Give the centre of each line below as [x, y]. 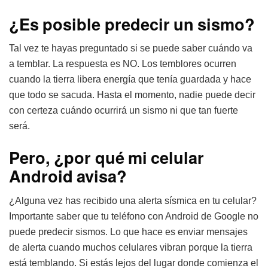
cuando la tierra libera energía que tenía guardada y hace [130, 80]
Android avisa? [68, 175]
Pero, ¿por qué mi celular [107, 157]
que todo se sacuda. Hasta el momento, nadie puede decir [132, 95]
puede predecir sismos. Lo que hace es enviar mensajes [128, 232]
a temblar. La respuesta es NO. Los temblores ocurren [123, 64]
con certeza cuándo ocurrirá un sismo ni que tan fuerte [124, 111]
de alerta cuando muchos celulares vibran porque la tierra [131, 247]
